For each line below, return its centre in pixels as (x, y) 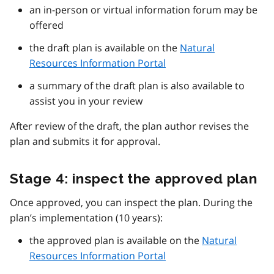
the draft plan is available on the (105, 48)
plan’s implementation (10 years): (86, 218)
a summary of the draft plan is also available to (137, 86)
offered (46, 25)
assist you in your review (86, 101)
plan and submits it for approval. (85, 142)
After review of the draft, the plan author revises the (129, 126)
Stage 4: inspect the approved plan (133, 179)
